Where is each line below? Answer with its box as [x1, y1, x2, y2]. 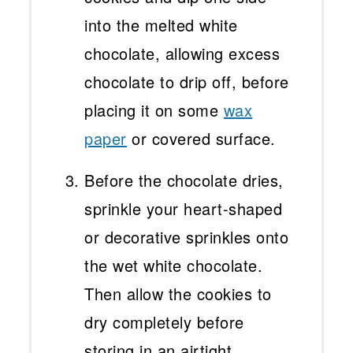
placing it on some [84, 98, 224, 122]
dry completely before [84, 310, 244, 334]
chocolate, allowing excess [84, 42, 281, 65]
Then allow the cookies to [84, 282, 272, 306]
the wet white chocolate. [84, 254, 263, 277]
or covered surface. [126, 127, 276, 150]
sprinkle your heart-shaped [84, 197, 283, 221]
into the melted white [84, 13, 238, 37]
